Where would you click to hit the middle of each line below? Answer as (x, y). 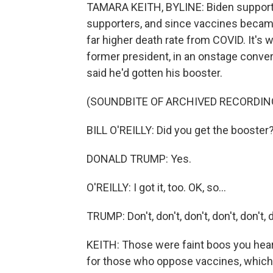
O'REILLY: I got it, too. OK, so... (156, 187)
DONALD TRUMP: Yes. (139, 159)
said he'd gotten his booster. (154, 73)
